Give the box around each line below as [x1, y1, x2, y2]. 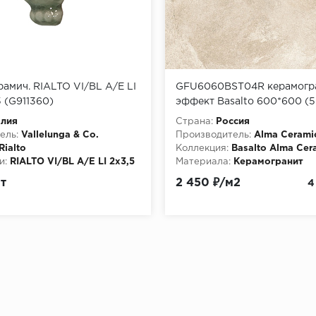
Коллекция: [176, 144, 229, 152]
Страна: [176, 117, 213, 126]
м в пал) [176, 111, 217, 121]
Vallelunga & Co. [21, 130, 99, 139]
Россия [216, 117, 250, 126]
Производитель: [176, 130, 251, 139]
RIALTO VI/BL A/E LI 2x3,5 [10, 157, 135, 166]
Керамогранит [233, 157, 303, 166]
